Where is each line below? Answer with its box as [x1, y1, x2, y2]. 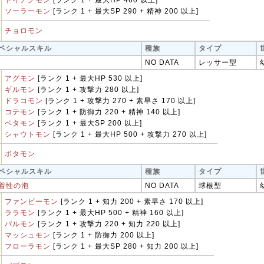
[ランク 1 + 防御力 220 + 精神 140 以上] [35, 108, 180, 116]
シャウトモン [5, 130, 51, 138]
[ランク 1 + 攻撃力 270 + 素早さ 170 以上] [43, 97, 196, 105]
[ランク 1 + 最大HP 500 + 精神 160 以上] [35, 209, 184, 217]
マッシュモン [5, 231, 51, 239]
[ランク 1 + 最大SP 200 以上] [35, 119, 142, 127]
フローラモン [5, 242, 51, 250]
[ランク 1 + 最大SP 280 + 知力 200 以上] [51, 242, 199, 250]
